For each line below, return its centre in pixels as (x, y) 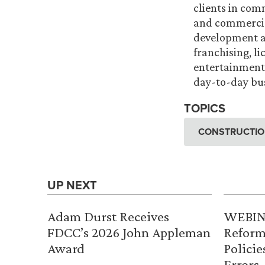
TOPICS (205, 108)
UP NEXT (72, 185)
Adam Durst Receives (108, 216)
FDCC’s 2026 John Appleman (129, 232)
